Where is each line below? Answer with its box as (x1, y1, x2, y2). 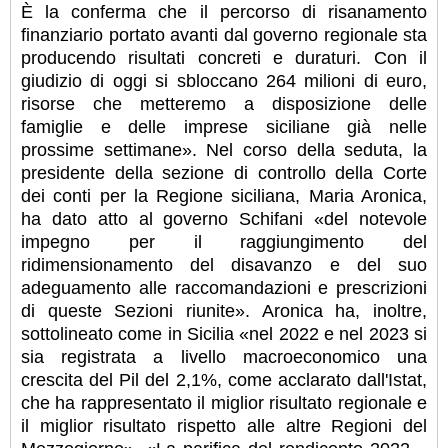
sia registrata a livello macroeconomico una (21, 347, 427, 368)
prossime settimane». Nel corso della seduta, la (21, 140, 427, 161)
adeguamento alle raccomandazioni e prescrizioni (21, 278, 427, 299)
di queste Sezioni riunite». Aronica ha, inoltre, (21, 301, 427, 322)
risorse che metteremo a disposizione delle (21, 94, 427, 115)
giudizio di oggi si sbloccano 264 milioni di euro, (21, 71, 427, 92)
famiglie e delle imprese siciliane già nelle (21, 117, 427, 138)
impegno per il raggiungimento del (21, 232, 427, 253)
